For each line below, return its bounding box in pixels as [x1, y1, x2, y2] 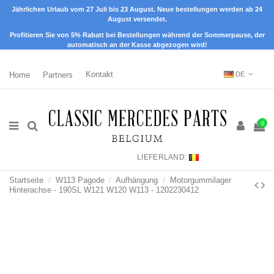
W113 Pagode [55, 175, 105, 185]
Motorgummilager [169, 175, 231, 185]
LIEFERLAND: [137, 152, 187, 161]
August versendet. [107, 15, 167, 23]
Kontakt [86, 70, 113, 80]
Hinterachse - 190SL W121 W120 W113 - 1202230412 [9, 185, 199, 194]
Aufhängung [116, 175, 158, 185]
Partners [43, 70, 75, 80]
